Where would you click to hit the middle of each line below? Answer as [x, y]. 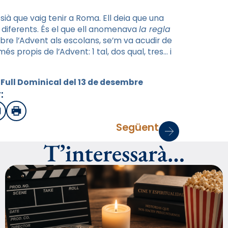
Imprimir [33, 114]
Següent [137, 127]
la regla [155, 30]
